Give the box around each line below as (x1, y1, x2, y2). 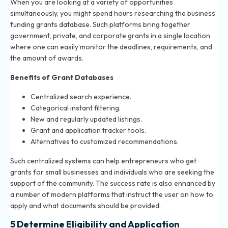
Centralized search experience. (31, 92, 131, 102)
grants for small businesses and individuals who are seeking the (10, 167, 214, 177)
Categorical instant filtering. (31, 103, 121, 113)
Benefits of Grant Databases (10, 73, 113, 82)
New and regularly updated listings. (31, 115, 142, 124)
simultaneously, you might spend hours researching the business (10, 9, 215, 18)
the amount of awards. (10, 53, 83, 63)
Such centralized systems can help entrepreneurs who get (10, 156, 196, 166)
